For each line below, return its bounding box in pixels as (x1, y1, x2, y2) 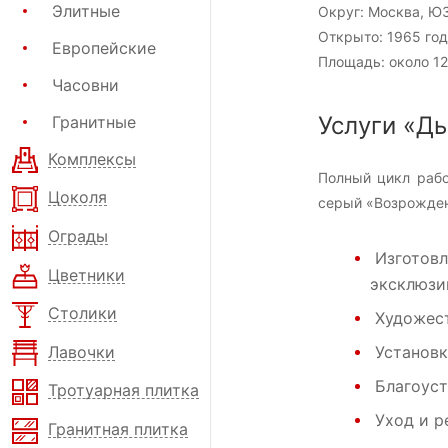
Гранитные (52, 111, 136, 132)
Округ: (317, 3, 364, 21)
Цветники (48, 264, 125, 285)
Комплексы (48, 148, 136, 169)
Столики (48, 303, 117, 324)
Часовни (52, 74, 119, 95)
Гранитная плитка (48, 419, 188, 440)
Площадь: (317, 53, 385, 71)
